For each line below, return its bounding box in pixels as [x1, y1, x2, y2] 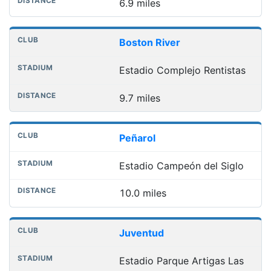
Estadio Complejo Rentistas [119, 64, 246, 77]
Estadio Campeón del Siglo [119, 159, 244, 172]
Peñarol [119, 131, 155, 144]
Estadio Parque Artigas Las [119, 254, 244, 267]
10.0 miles [119, 187, 166, 200]
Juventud [119, 227, 164, 240]
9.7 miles [119, 91, 160, 104]
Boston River [119, 36, 180, 49]
